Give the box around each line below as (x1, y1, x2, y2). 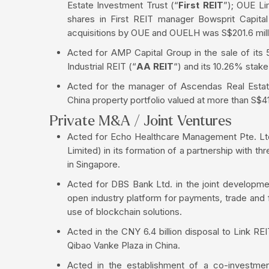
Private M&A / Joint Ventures (49, 113, 232, 128)
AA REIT (136, 60, 174, 72)
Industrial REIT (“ (67, 60, 136, 72)
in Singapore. (67, 158, 120, 170)
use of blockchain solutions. (67, 205, 182, 217)
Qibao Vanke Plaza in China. (67, 239, 180, 251)
